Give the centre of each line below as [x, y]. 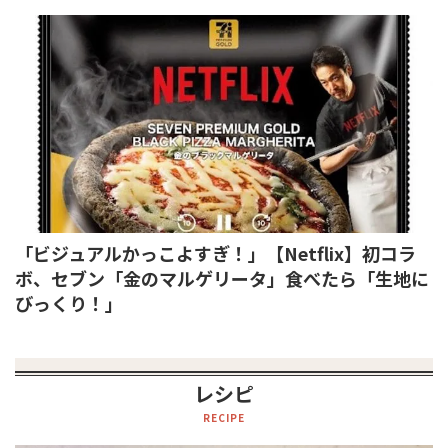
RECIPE [224, 417]
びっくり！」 [69, 302]
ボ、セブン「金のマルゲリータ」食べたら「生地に [222, 277]
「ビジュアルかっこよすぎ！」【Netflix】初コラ [215, 252]
